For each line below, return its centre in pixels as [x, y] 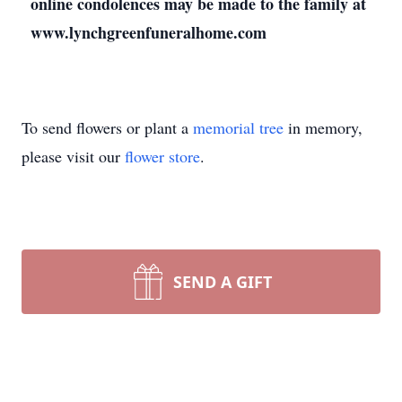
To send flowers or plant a [107, 127]
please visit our [73, 156]
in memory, [323, 127]
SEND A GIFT [223, 282]
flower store [162, 156]
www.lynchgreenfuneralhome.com [149, 32]
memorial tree [238, 127]
